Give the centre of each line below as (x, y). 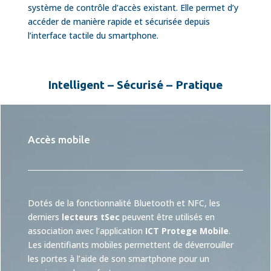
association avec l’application (86, 230)
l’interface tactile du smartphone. (94, 35)
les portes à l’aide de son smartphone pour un (118, 258)
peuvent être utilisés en (167, 217)
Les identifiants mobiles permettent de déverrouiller (130, 244)
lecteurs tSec (90, 217)
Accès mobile (59, 139)
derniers (44, 217)
